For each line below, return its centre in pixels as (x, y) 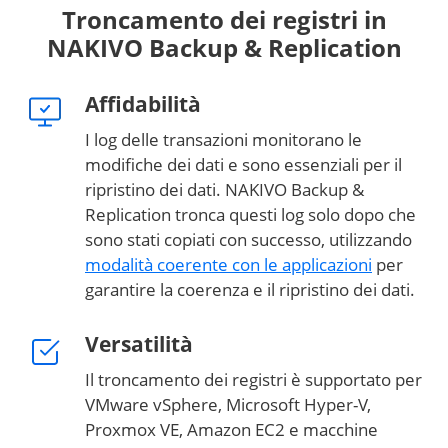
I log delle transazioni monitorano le (223, 140)
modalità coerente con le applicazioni (228, 265)
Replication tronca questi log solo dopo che (250, 215)
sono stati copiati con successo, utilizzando (248, 240)
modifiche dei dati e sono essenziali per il (243, 165)
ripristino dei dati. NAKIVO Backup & (224, 190)
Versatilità (139, 344)
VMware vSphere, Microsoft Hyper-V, (228, 405)
